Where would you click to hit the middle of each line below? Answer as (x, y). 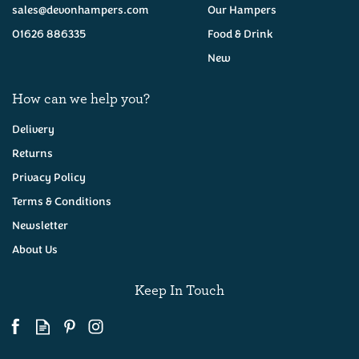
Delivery (33, 129)
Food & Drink (240, 34)
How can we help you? (81, 97)
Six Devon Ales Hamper (179, 184)
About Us (35, 249)
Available (179, 321)
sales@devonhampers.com (81, 10)
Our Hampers (242, 10)
